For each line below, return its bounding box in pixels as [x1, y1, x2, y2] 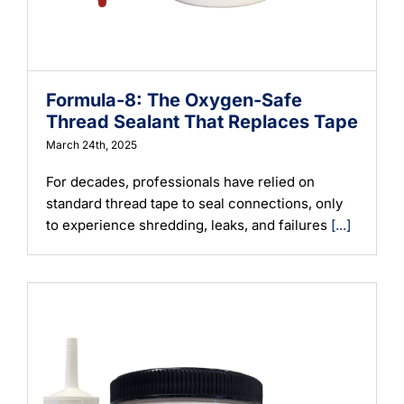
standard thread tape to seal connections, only [46, 194, 343, 212]
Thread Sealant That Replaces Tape [46, 110, 358, 133]
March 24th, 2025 [46, 137, 137, 151]
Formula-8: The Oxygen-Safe [46, 88, 302, 111]
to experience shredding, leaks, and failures [46, 216, 331, 234]
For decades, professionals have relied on [46, 172, 315, 190]
